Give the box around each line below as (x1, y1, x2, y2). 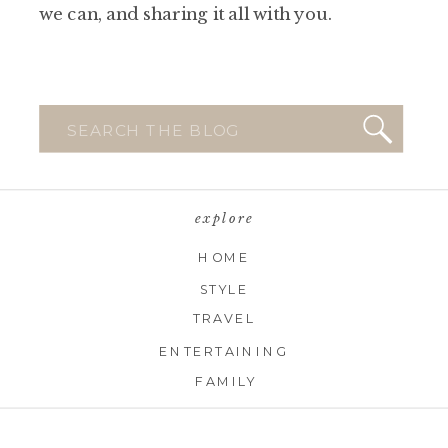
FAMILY (194, 373, 257, 390)
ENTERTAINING (159, 343, 289, 359)
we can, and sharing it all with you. (39, 2, 332, 24)
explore (194, 210, 255, 226)
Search (60, 117, 121, 142)
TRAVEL (192, 310, 256, 327)
